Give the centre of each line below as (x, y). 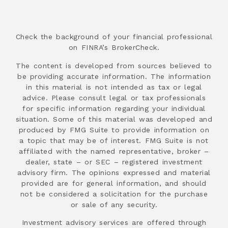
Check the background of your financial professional (114, 37)
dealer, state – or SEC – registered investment (114, 162)
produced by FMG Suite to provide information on (114, 130)
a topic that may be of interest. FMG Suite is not (114, 140)
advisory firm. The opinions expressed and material (114, 172)
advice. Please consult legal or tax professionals (114, 97)
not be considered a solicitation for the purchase (114, 194)
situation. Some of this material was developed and (114, 119)
